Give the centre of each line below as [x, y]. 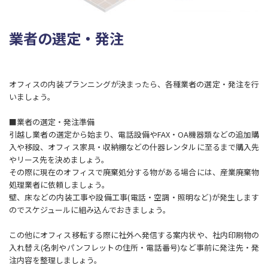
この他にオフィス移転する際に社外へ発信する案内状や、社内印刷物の [134, 234]
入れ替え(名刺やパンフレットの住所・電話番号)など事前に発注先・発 [134, 247]
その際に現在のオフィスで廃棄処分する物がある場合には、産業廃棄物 [134, 172]
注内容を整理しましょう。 [55, 260]
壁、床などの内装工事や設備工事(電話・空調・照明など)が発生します [134, 197]
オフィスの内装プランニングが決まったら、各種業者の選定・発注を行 [134, 84]
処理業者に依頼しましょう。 [59, 184]
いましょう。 [32, 96]
